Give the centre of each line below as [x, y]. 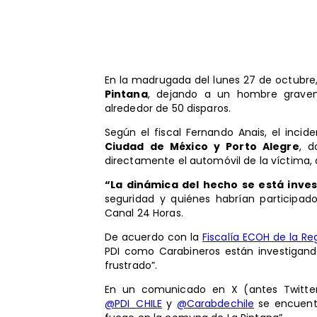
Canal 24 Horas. [144, 213]
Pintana [126, 94]
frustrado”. [131, 265]
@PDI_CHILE [133, 303]
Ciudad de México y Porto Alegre [202, 146]
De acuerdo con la [153, 237]
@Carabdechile [215, 303]
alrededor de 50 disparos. [168, 108]
